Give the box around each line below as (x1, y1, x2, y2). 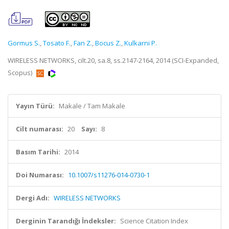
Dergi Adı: (16, 193, 50, 202)
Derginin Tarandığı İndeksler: (16, 216, 116, 225)
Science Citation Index (120, 216, 188, 225)
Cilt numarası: (16, 124, 63, 133)
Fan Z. (74, 38, 92, 48)
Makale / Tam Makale (59, 101, 125, 110)
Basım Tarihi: (16, 147, 60, 156)
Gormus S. (8, 38, 40, 48)
